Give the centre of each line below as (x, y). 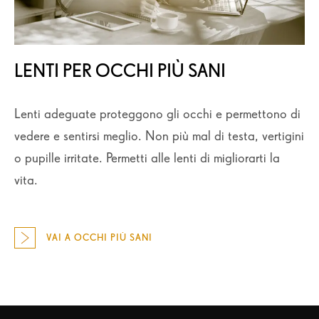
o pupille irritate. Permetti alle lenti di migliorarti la (147, 158)
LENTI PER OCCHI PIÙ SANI (120, 71)
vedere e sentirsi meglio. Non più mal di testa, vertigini (159, 136)
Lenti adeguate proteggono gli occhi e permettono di (157, 114)
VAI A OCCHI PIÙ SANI (99, 237)
